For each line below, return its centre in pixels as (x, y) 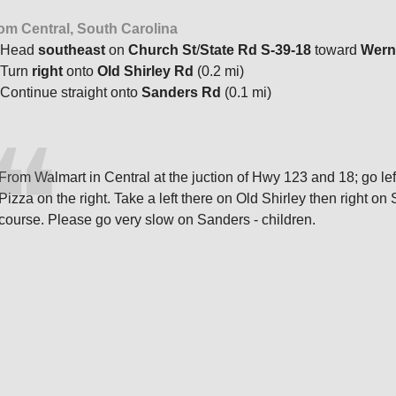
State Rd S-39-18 (255, 49)
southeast (72, 49)
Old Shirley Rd (145, 71)
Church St (162, 49)
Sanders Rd (181, 92)
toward (336, 49)
